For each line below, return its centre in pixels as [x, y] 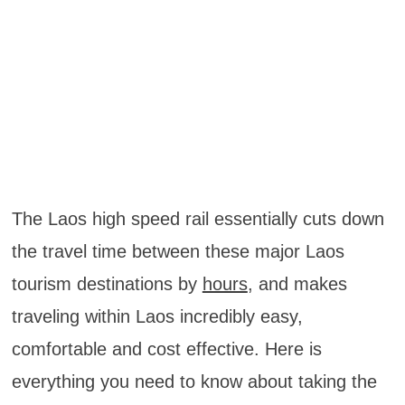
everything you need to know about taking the [194, 381]
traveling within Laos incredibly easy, [157, 316]
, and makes [297, 283]
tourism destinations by [107, 283]
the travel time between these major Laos [178, 251]
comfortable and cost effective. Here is [166, 348]
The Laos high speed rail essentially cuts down [198, 218]
